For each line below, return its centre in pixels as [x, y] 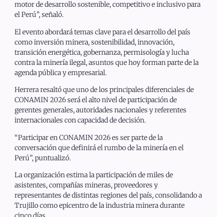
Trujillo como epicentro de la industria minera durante [100, 205]
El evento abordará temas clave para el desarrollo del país [102, 32]
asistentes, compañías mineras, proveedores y [86, 185]
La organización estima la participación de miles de [94, 175]
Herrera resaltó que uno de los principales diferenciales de [104, 90]
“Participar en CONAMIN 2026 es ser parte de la [89, 137]
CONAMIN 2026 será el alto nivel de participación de [96, 100]
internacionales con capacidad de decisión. [80, 120]
